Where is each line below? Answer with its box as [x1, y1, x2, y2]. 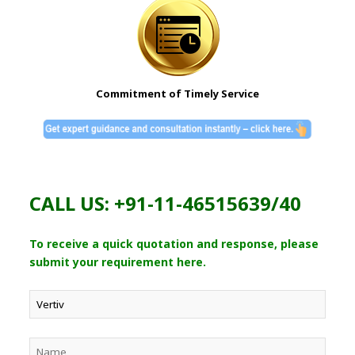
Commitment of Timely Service [96, 86, 259, 101]
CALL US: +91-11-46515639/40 [29, 189, 302, 216]
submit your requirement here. [29, 254, 207, 269]
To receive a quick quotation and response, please [29, 235, 319, 251]
